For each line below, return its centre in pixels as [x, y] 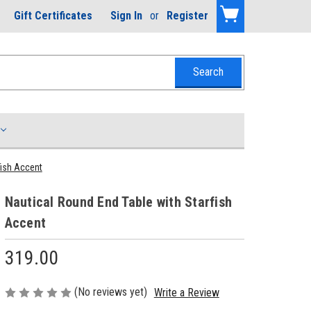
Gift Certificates [53, 16]
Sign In [127, 16]
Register [187, 16]
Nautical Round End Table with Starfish [118, 202]
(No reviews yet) [110, 292]
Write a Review [186, 292]
